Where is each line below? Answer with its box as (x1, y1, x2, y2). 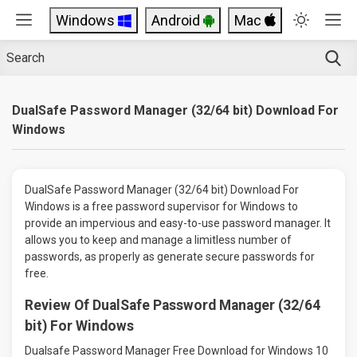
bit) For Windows (25, 318, 134, 334)
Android (151, 11, 203, 29)
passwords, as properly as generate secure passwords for (25, 250, 315, 263)
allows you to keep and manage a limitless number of (25, 233, 292, 246)
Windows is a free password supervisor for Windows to (25, 200, 298, 213)
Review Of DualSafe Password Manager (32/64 (25, 297, 320, 313)
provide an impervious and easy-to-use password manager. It (25, 217, 331, 229)
